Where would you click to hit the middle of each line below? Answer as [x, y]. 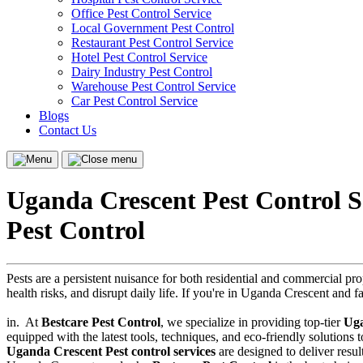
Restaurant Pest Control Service [152, 43]
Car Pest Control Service [135, 101]
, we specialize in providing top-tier [252, 322]
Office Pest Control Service [141, 13]
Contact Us [68, 130]
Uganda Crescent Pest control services [111, 351]
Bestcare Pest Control [101, 322]
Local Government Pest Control [153, 28]
